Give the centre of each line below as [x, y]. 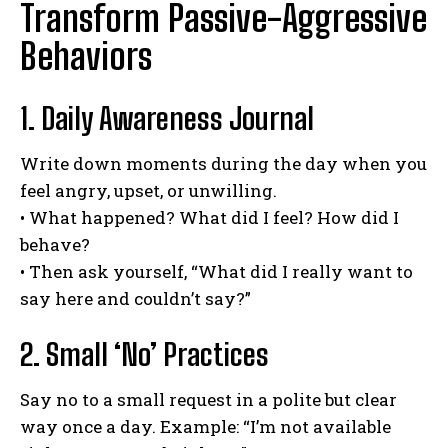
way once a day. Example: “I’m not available [205, 426]
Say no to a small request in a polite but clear [208, 399]
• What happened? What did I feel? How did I [209, 217]
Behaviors [86, 56]
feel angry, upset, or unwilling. [148, 190]
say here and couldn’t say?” [135, 298]
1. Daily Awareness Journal [167, 117]
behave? [55, 244]
